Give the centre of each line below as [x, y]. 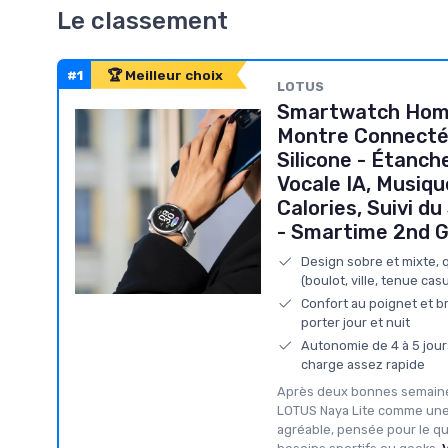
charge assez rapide [362, 364]
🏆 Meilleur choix [165, 74]
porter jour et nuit [355, 322]
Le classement [142, 20]
